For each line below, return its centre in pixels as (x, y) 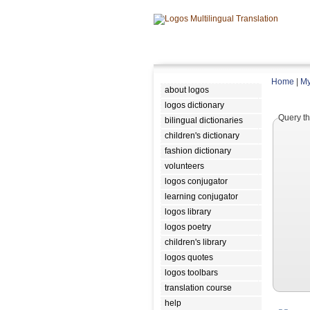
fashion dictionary (198, 151)
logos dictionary (194, 105)
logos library (188, 212)
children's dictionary (202, 136)
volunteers (184, 166)
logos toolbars (191, 273)
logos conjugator (196, 181)
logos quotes (189, 257)
